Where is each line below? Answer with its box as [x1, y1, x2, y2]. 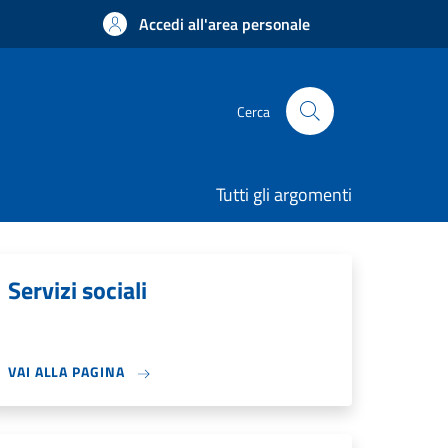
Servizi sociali [8, 272, 147, 308]
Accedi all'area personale [139, 12, 310, 36]
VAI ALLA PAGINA [8, 361, 129, 382]
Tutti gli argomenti [216, 181, 352, 208]
